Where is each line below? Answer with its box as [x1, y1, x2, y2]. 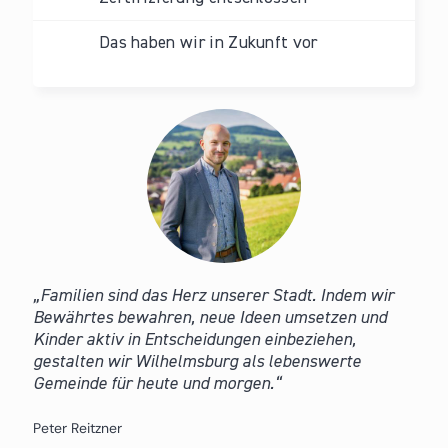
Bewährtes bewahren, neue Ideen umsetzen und [32, 308, 387, 327]
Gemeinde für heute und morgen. [32, 374, 274, 393]
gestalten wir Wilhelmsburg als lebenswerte [32, 352, 361, 371]
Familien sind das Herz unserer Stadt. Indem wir [39, 286, 394, 305]
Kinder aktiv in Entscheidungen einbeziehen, [32, 330, 356, 349]
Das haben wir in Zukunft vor [98, 33, 318, 52]
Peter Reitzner [32, 418, 122, 437]
